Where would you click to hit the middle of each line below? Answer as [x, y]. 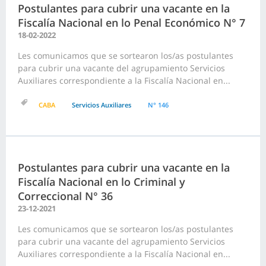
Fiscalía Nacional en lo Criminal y [102, 182]
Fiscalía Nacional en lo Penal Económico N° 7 [132, 23]
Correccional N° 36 [65, 196]
